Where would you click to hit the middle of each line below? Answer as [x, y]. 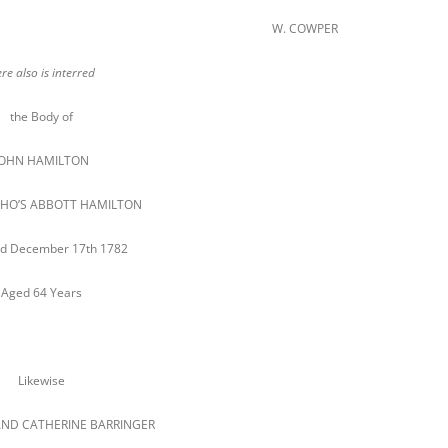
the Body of [41, 116]
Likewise [41, 380]
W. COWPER [305, 28]
